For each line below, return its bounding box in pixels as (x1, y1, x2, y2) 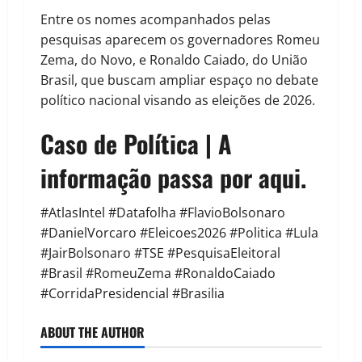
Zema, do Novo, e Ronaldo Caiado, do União (40, 51, 308, 69)
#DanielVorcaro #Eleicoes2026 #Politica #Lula (40, 224, 318, 242)
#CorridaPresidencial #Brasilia (40, 284, 225, 303)
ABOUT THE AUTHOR (40, 322, 145, 343)
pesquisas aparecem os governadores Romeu (40, 31, 320, 49)
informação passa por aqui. (40, 159, 306, 196)
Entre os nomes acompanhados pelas (40, 11, 271, 29)
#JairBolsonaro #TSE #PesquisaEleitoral (40, 244, 280, 263)
